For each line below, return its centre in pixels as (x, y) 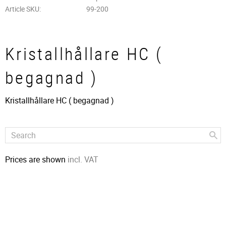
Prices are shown (36, 159)
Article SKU (22, 9)
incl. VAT (83, 159)
